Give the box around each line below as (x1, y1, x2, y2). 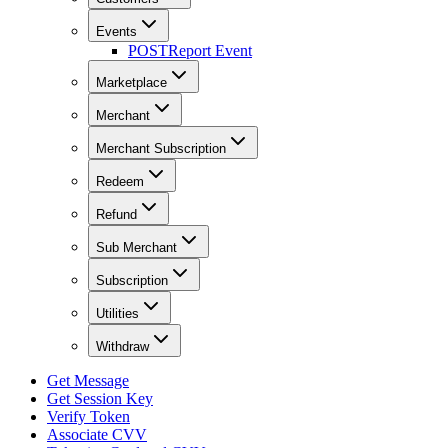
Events (96, 24, 137, 40)
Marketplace (96, 75, 167, 91)
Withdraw (96, 339, 149, 355)
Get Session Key (47, 390, 153, 408)
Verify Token (47, 408, 130, 426)
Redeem (96, 174, 144, 190)
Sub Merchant (96, 240, 177, 256)
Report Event (168, 42, 252, 60)
